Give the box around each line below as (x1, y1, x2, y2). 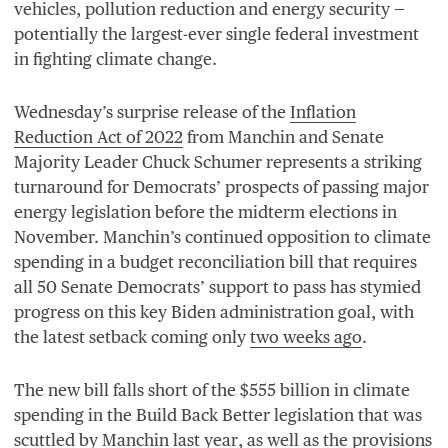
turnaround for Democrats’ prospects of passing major (14, 176, 429, 197)
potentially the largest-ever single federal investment (14, 23, 419, 44)
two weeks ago (250, 326, 362, 347)
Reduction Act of (14, 126, 145, 147)
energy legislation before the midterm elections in (14, 201, 397, 222)
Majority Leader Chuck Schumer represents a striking (14, 151, 422, 172)
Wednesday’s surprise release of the (14, 101, 290, 122)
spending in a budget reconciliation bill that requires (14, 251, 417, 272)
